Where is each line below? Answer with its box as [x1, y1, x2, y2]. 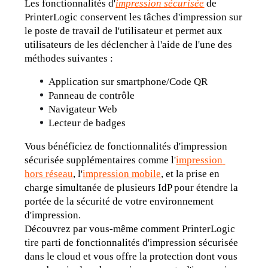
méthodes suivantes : [25, 52, 114, 64]
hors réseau [25, 167, 74, 179]
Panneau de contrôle [48, 89, 135, 101]
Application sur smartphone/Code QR [48, 75, 208, 87]
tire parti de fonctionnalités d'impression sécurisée [25, 236, 239, 248]
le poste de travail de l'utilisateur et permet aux [25, 25, 223, 36]
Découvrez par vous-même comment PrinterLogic [25, 223, 236, 234]
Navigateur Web [48, 103, 118, 115]
